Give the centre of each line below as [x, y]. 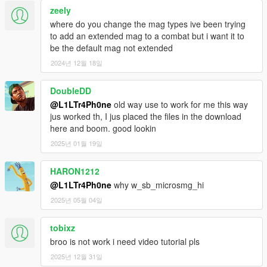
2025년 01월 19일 [77, 143]
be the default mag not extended [111, 48]
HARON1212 [75, 171]
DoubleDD [71, 91]
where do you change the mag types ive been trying [148, 24]
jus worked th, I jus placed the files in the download [146, 117]
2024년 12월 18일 [77, 63]
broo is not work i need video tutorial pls [125, 242]
